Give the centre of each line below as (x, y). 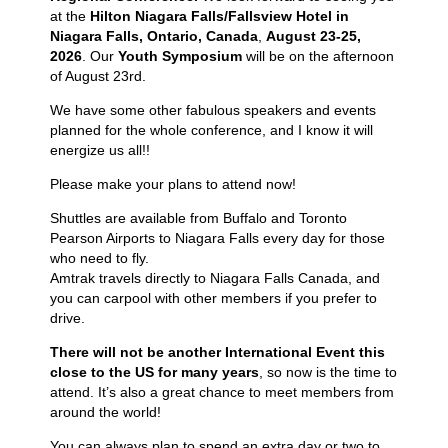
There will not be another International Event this (217, 352)
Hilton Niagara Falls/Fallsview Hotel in (219, 16)
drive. (67, 318)
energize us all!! (100, 150)
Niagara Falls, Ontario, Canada (154, 36)
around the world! (105, 412)
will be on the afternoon (318, 56)
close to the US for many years (154, 372)
